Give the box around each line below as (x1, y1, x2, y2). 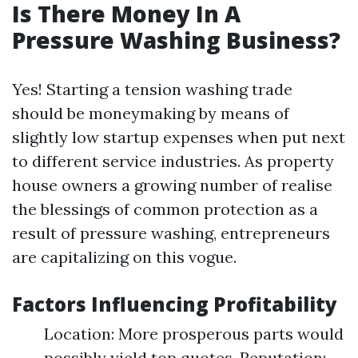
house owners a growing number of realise (12, 175, 332, 195)
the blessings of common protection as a (12, 199, 318, 219)
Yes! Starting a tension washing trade (12, 79, 292, 99)
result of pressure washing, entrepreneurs (12, 223, 330, 243)
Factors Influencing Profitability (12, 291, 337, 317)
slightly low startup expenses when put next (12, 127, 345, 147)
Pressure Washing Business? (12, 25, 340, 55)
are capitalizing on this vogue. (12, 247, 237, 267)
